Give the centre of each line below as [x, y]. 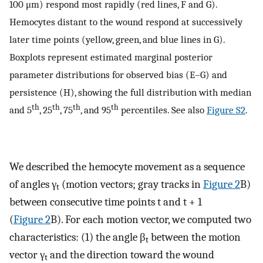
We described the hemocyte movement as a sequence [127, 166]
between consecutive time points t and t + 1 [106, 202]
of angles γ [33, 184]
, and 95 [96, 110]
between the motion [195, 237]
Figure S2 [226, 110]
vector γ [27, 254]
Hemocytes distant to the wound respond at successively [126, 22]
